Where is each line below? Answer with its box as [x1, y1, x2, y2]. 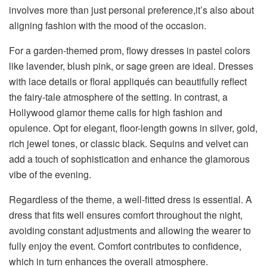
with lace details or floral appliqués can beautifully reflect [9, 74, 247, 89]
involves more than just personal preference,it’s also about [9, 3, 254, 17]
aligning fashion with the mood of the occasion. [9, 18, 206, 33]
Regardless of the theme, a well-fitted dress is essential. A [9, 193, 252, 207]
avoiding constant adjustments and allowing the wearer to [9, 223, 251, 238]
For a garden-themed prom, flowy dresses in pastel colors [9, 44, 250, 58]
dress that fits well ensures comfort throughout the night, [9, 208, 243, 222]
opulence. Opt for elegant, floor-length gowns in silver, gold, [9, 121, 257, 135]
